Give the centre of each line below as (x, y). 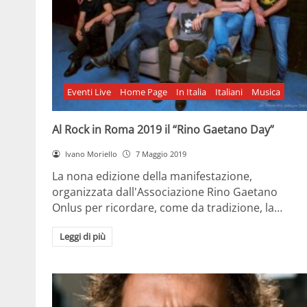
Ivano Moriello (91, 153)
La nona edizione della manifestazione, (152, 176)
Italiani (229, 91)
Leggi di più (82, 237)
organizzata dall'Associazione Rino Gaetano (165, 192)
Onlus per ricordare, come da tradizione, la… (167, 207)
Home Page (144, 91)
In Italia (191, 91)
